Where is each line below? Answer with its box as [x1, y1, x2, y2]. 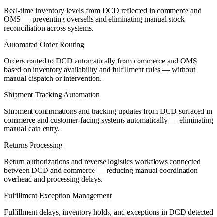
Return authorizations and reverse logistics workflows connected [4, 157, 201, 166]
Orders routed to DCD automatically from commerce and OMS [4, 56, 197, 65]
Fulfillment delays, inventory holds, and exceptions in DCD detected [4, 207, 213, 216]
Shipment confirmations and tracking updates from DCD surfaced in [4, 107, 212, 115]
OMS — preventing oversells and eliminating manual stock [4, 15, 185, 23]
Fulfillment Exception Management [4, 191, 112, 200]
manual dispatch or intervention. [4, 74, 102, 82]
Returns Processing [4, 140, 62, 149]
